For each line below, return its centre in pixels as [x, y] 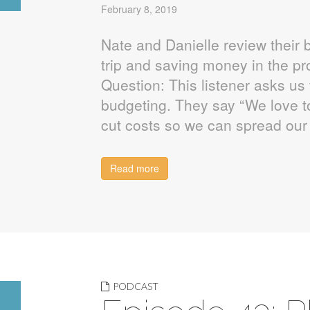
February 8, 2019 [139, 9]
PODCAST [135, 286]
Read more [134, 168]
